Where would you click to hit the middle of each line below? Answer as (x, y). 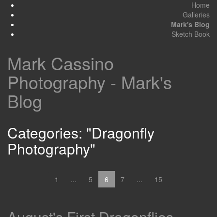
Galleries (196, 15)
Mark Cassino (61, 63)
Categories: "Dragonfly (81, 132)
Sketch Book (191, 34)
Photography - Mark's (90, 82)
